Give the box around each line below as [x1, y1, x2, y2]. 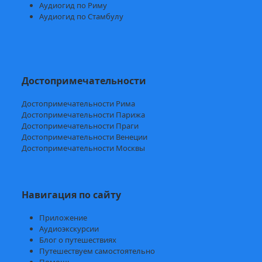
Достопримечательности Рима [22, 98, 136, 109]
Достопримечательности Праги [22, 120, 139, 131]
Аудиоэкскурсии [39, 223, 99, 234]
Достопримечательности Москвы [22, 142, 146, 153]
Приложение [39, 212, 88, 223]
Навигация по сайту [22, 188, 122, 201]
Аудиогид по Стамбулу [39, 11, 124, 22]
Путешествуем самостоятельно [39, 245, 156, 256]
